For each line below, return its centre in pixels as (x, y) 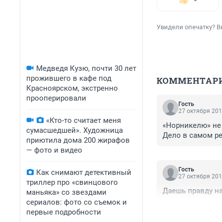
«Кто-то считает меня (83, 120)
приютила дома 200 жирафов (78, 140)
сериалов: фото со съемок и (77, 202)
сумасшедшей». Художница (75, 130)
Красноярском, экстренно (72, 88)
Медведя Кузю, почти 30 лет (86, 68)
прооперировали (56, 98)
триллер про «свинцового (72, 182)
